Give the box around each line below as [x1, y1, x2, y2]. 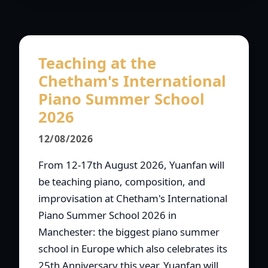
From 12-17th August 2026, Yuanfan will [38, 158, 224, 172]
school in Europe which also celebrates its [38, 242, 227, 256]
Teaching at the [38, 53, 156, 74]
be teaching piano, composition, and [38, 175, 205, 189]
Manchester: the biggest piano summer [38, 225, 220, 239]
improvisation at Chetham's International [38, 191, 227, 206]
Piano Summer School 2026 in [38, 208, 176, 223]
